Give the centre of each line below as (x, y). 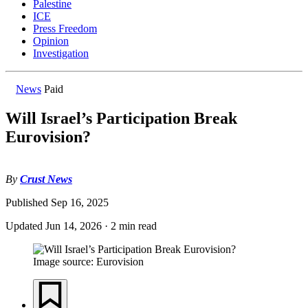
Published (28, 202)
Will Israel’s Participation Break (121, 119)
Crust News (46, 179)
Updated (25, 226)
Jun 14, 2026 (74, 226)
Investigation (61, 54)
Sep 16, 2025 (80, 202)
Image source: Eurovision (88, 262)
